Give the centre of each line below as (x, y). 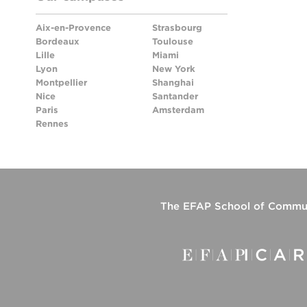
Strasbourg (177, 28)
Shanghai (173, 83)
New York (174, 69)
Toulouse (173, 41)
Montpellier (61, 83)
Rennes (52, 124)
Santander (175, 96)
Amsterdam (178, 110)
